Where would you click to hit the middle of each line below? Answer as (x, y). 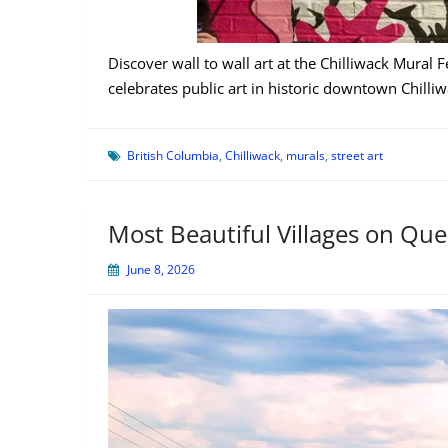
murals (305, 156)
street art (357, 156)
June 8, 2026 (161, 270)
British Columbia (173, 156)
